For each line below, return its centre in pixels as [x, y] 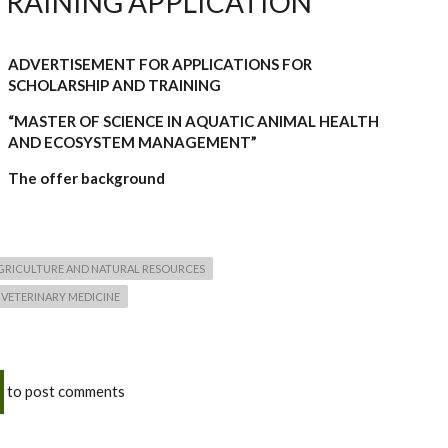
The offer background [86, 178]
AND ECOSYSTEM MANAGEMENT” [132, 142]
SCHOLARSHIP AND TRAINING [114, 85]
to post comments [64, 390]
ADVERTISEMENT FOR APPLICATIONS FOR [160, 64]
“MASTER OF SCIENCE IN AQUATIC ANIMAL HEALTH [193, 121]
